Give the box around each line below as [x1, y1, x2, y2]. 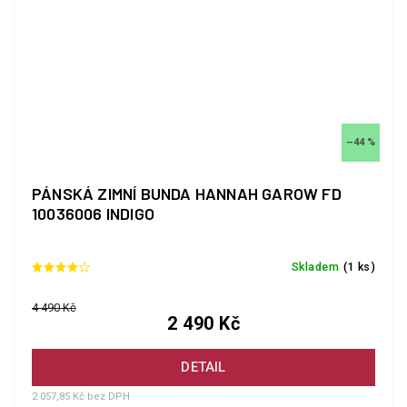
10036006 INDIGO [105, 203, 154, 223]
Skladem [291, 260, 339, 274]
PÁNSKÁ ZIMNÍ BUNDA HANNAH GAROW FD [32, 183, 342, 203]
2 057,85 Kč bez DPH [32, 390, 130, 402]
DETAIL [181, 359, 226, 376]
